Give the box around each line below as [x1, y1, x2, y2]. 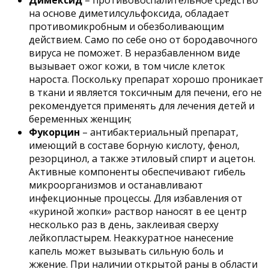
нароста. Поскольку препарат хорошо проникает [29, 73, 264, 86]
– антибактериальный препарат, [80, 125, 238, 139]
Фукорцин [29, 125, 80, 139]
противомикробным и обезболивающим [29, 20, 224, 34]
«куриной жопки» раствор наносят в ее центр [29, 205, 247, 219]
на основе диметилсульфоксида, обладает [29, 7, 229, 20]
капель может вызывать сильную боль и [29, 244, 223, 258]
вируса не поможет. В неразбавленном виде [29, 46, 240, 60]
